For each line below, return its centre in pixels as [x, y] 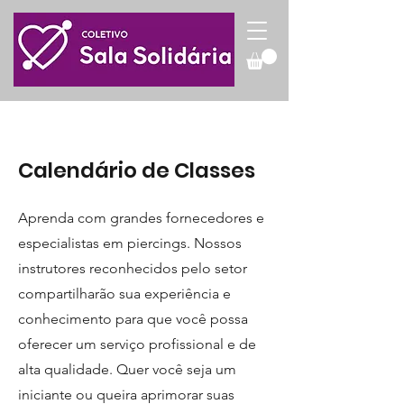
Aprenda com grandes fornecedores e [141, 217]
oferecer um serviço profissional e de [137, 344]
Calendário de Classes [139, 170]
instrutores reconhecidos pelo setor [133, 268]
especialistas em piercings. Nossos [130, 243]
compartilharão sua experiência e [124, 293]
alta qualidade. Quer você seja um [127, 369]
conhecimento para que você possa [133, 318]
